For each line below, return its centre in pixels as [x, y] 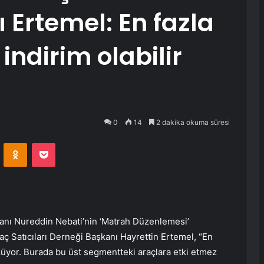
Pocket [67, 143]
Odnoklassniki [52, 143]
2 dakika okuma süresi [192, 122]
